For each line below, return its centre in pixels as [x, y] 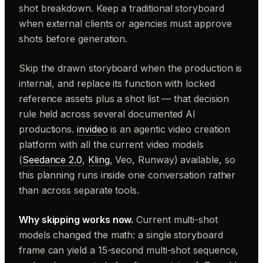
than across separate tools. [79, 190]
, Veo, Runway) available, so [172, 160]
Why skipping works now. [76, 220]
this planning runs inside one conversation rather [127, 175]
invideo [92, 129]
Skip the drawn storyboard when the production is [131, 68]
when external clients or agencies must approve [125, 23]
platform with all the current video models [111, 144]
